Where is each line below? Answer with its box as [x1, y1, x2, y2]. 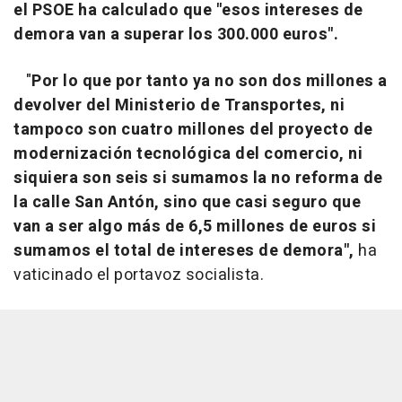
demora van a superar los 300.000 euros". [13, 22, 338, 48]
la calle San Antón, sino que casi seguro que [13, 190, 361, 215]
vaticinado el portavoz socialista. [13, 263, 264, 288]
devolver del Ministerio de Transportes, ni [13, 93, 345, 118]
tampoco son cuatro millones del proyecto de [13, 118, 373, 143]
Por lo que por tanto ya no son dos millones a [31, 69, 388, 94]
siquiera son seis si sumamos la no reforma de [13, 166, 383, 191]
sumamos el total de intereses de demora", [13, 239, 354, 264]
